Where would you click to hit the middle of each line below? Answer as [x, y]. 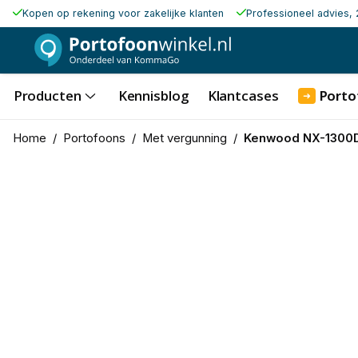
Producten [47, 95]
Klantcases [243, 95]
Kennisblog [153, 95]
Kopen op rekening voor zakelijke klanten [123, 13]
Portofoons [94, 138]
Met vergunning [184, 138]
